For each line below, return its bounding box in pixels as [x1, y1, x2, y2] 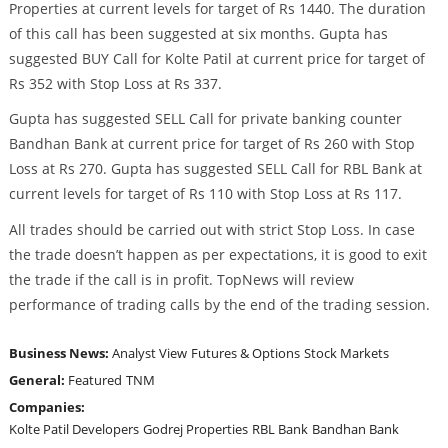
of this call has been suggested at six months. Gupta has [8, 23, 388, 43]
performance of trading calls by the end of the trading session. [8, 295, 430, 315]
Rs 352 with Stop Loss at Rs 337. [8, 73, 222, 93]
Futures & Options [190, 344, 300, 363]
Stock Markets [303, 344, 389, 363]
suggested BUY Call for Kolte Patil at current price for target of [8, 48, 425, 68]
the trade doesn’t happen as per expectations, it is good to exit [8, 245, 427, 265]
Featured [67, 371, 122, 390]
